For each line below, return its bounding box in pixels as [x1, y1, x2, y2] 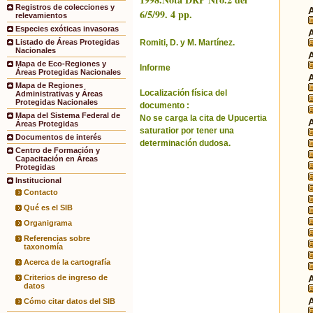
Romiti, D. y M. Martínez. [140, 38, 235, 48]
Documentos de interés [15, 133, 101, 142]
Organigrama [24, 219, 72, 228]
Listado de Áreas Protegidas [15, 38, 119, 47]
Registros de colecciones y [15, 3, 115, 12]
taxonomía [24, 242, 63, 252]
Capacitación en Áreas [15, 154, 98, 163]
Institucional [15, 176, 61, 185]
